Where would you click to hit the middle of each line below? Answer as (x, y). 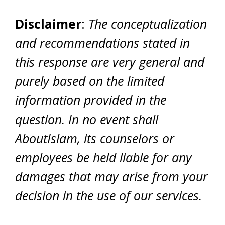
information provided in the (91, 100)
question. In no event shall (87, 119)
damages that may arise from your (111, 176)
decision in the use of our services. (108, 195)
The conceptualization (146, 23)
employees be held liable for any (103, 157)
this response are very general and (110, 62)
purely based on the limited (90, 81)
